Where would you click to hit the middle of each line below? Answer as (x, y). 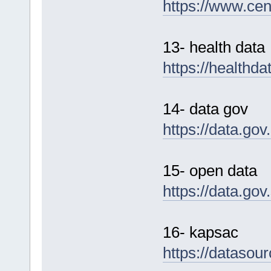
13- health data (214, 47)
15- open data (210, 171)
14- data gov (205, 109)
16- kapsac (200, 233)
